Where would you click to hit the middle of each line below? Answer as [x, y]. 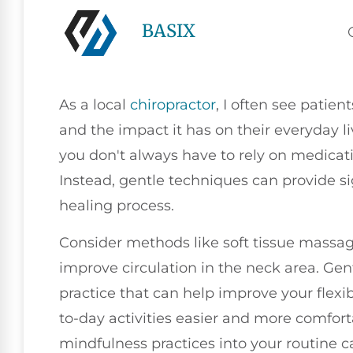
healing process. [117, 206]
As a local [95, 105]
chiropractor [173, 105]
